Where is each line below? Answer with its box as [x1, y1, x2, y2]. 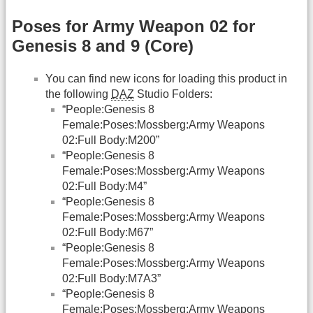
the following [45, 87, 111, 100]
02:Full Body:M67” [62, 226, 153, 238]
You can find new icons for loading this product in [45, 72, 287, 85]
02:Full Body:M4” [62, 180, 147, 192]
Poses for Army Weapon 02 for [12, 17, 255, 36]
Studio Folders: [134, 87, 212, 100]
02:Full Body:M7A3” [62, 272, 161, 284]
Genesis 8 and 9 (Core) [12, 36, 194, 56]
